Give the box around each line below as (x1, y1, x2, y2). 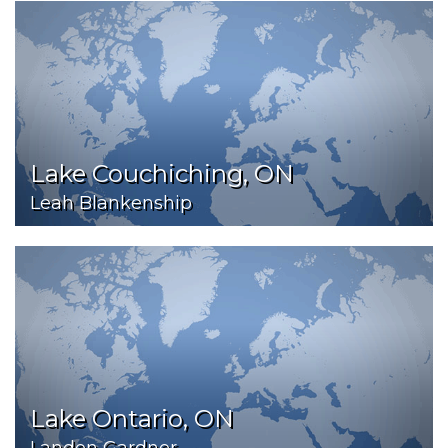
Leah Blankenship (30, 192, 192, 214)
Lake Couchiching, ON (30, 159, 294, 188)
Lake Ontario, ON (30, 404, 234, 433)
